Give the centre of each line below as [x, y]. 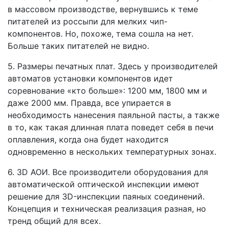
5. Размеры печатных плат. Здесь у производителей [113, 66]
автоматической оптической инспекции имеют [104, 184]
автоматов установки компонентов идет [90, 78]
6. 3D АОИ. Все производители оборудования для [108, 172]
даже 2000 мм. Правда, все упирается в [89, 103]
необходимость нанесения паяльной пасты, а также [113, 115]
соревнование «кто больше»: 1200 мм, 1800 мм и [107, 90]
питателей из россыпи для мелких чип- [88, 21]
